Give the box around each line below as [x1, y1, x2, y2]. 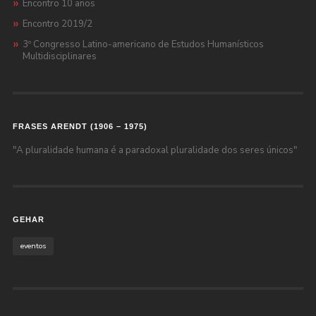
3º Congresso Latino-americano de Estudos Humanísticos [22, 37, 264, 51]
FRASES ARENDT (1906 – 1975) [12, 121, 147, 130]
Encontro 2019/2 [22, 17, 92, 30]
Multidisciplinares [22, 49, 97, 63]
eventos [20, 240, 46, 251]
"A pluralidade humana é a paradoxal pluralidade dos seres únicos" [12, 143, 297, 157]
